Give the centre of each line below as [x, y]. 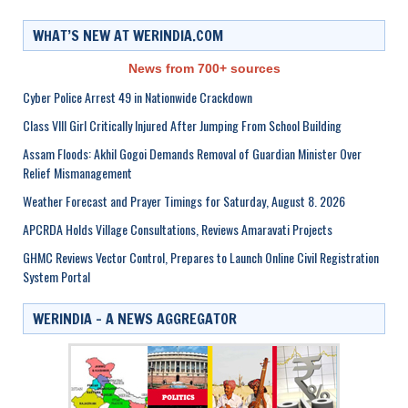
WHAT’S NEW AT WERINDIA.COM [128, 35]
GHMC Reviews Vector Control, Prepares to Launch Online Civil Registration [201, 257]
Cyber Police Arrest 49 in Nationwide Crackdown [138, 97]
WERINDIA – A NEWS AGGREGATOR [135, 318]
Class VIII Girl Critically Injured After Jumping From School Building [182, 125]
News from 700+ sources [204, 68]
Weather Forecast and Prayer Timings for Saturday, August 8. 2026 [184, 200]
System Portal [56, 276]
